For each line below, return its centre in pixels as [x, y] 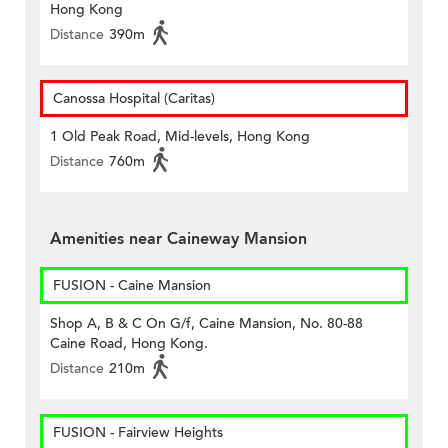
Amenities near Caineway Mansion [178, 239]
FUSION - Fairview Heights [138, 433]
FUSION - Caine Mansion [132, 286]
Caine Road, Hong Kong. [129, 344]
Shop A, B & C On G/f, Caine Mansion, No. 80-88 [206, 324]
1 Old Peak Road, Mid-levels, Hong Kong [180, 137]
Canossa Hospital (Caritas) [134, 99]
